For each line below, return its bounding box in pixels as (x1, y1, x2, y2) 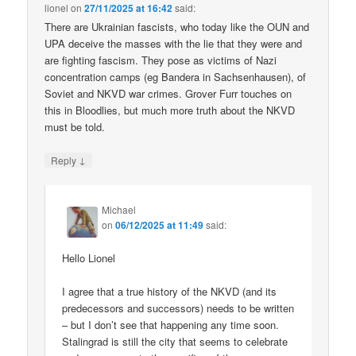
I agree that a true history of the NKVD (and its (62, 284, 277, 300)
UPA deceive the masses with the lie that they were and (44, 35, 303, 51)
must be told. (44, 118, 106, 134)
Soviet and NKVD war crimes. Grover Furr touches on (44, 85, 292, 101)
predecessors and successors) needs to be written (62, 300, 295, 316)
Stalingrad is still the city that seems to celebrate (62, 334, 288, 350)
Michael (102, 203, 137, 217)
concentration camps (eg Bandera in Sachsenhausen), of (44, 68, 307, 84)
